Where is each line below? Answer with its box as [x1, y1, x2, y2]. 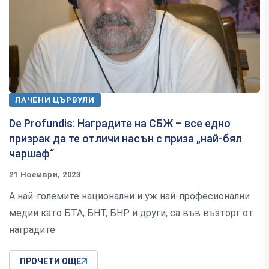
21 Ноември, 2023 [9, 170, 81, 180]
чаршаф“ [9, 147, 54, 160]
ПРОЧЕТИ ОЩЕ [20, 256, 81, 267]
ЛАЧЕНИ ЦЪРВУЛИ [15, 95, 95, 105]
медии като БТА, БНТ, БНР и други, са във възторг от [9, 207, 253, 219]
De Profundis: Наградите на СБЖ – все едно [9, 117, 231, 130]
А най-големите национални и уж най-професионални [9, 190, 250, 202]
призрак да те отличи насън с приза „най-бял [9, 132, 242, 145]
